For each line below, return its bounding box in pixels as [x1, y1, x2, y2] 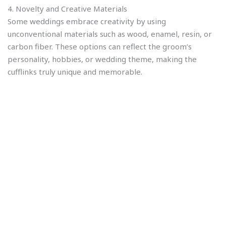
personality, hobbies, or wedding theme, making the [8, 53, 197, 64]
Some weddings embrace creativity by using [8, 16, 166, 26]
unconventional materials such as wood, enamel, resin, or [8, 28, 212, 39]
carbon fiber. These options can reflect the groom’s [8, 41, 192, 51]
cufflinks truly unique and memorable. [8, 66, 142, 77]
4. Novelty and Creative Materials [8, 3, 127, 14]
